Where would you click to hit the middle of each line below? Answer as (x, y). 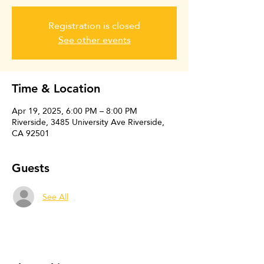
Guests (31, 168)
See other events (94, 40)
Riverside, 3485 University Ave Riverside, (88, 122)
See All (55, 197)
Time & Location (56, 88)
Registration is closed (94, 26)
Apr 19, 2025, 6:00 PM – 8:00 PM (75, 111)
